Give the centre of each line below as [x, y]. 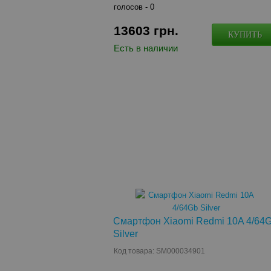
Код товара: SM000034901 [160, 251]
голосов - [132, 7]
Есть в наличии [146, 48]
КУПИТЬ [245, 34]
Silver [126, 234]
